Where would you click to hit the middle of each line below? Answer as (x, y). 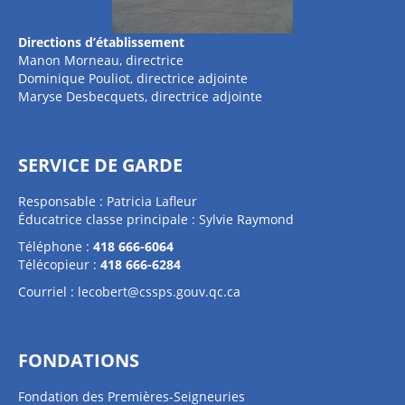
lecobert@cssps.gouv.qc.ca (159, 292)
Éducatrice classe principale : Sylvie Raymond (158, 219)
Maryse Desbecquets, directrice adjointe (140, 96)
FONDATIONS (79, 360)
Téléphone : (56, 246)
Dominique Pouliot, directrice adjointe (133, 78)
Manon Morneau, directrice (101, 60)
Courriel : (48, 292)
